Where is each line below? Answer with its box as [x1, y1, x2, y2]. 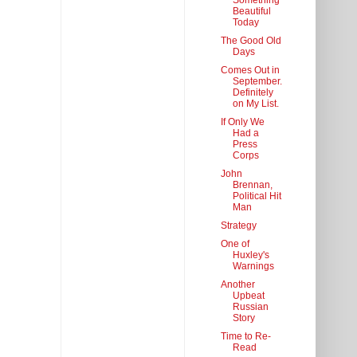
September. [232, 76, 282, 88]
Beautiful [232, 6, 271, 18]
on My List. [232, 98, 279, 110]
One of [220, 238, 249, 250]
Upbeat [232, 290, 265, 302]
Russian [232, 301, 269, 313]
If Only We [220, 116, 265, 128]
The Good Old [220, 35, 281, 47]
